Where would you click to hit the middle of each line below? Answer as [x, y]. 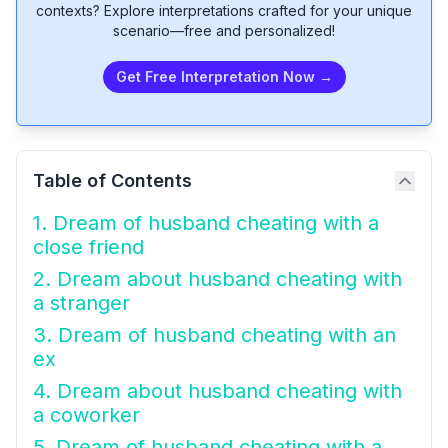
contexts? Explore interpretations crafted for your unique [224, 10]
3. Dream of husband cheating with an [214, 335]
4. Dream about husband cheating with [217, 391]
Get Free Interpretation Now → [224, 76]
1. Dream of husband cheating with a [206, 223]
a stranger [81, 303]
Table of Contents [112, 180]
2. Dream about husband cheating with [217, 279]
